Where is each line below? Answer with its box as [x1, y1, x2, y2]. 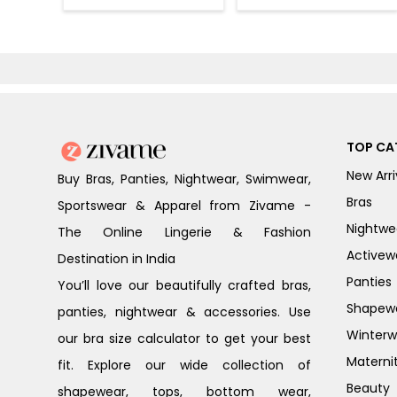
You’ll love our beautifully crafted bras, [58, 276, 311, 295]
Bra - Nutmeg [87, 2, 167, 17]
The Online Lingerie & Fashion [58, 223, 311, 242]
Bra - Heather [261, 2, 340, 17]
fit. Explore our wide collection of [58, 356, 311, 375]
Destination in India [58, 250, 175, 269]
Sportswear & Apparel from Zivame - [58, 197, 311, 215]
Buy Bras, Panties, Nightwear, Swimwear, [58, 170, 311, 189]
